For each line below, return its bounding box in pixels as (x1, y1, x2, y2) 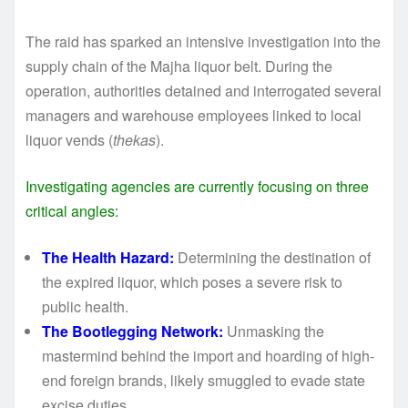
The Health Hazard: (42, 246, 174, 268)
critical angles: (25, 199, 118, 221)
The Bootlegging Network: (42, 320, 223, 342)
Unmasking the (227, 320, 324, 342)
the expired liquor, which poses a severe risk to (42, 270, 342, 292)
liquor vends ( (25, 128, 113, 150)
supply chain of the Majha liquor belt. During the (25, 55, 332, 76)
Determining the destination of (174, 246, 371, 268)
